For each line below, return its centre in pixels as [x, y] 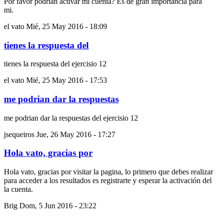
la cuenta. [18, 189]
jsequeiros [19, 134]
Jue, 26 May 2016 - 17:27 [76, 134]
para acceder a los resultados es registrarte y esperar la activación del [108, 181]
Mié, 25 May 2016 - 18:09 [67, 26]
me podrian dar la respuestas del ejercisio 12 [71, 118]
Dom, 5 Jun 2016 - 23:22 [58, 206]
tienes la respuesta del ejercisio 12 [55, 64]
